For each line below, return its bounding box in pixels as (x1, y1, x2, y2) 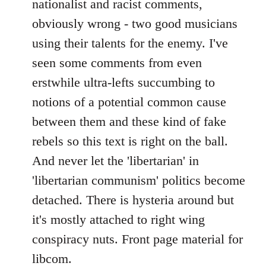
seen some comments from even (32, 55, 202, 70)
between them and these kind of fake (32, 113, 226, 129)
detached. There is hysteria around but (32, 192, 234, 207)
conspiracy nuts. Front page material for (32, 231, 243, 246)
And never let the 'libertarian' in (32, 153, 199, 168)
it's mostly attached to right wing (32, 211, 205, 227)
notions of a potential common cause (32, 94, 226, 109)
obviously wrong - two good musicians (32, 15, 237, 31)
